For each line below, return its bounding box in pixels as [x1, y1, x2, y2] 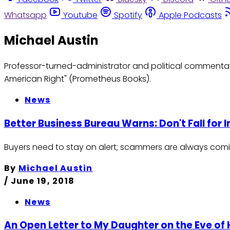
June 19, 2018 [10, 175, 75, 187]
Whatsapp [4, 9, 47, 21]
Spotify [114, 9, 142, 21]
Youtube [63, 9, 98, 21]
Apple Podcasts [159, 9, 222, 21]
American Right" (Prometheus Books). [4, 73, 151, 85]
